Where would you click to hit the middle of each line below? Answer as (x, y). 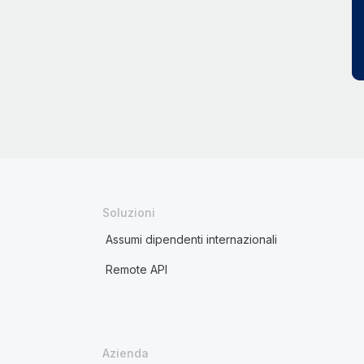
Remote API (136, 269)
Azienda (125, 353)
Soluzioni (128, 212)
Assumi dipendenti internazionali (191, 239)
